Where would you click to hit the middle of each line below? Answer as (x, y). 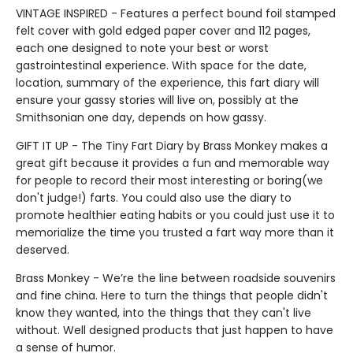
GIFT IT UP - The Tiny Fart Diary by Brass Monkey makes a (172, 146)
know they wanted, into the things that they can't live (163, 313)
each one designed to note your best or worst (142, 48)
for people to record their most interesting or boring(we (169, 180)
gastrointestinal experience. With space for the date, (161, 65)
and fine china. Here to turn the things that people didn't (172, 295)
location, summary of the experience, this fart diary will (167, 83)
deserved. (43, 250)
